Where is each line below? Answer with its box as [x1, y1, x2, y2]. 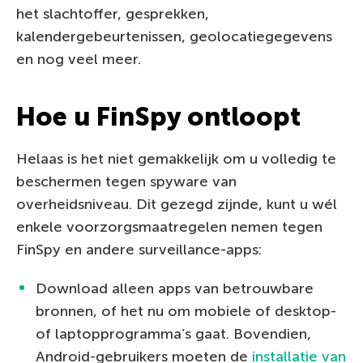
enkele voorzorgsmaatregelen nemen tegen [16, 217, 322, 236]
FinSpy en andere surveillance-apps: [16, 240, 262, 258]
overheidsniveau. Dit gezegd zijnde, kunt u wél [16, 194, 337, 213]
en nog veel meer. [16, 49, 141, 68]
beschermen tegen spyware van [16, 172, 237, 190]
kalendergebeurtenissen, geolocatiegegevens [16, 27, 332, 45]
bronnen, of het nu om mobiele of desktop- [36, 301, 336, 320]
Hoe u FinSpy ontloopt [16, 100, 301, 132]
